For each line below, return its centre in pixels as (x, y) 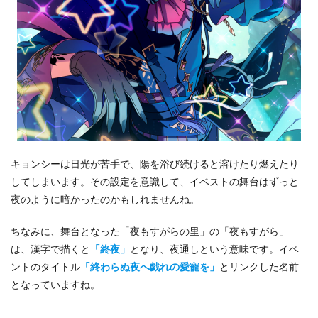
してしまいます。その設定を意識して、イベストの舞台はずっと (155, 181)
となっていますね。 (55, 284)
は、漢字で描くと (50, 249)
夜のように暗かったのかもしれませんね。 (105, 199)
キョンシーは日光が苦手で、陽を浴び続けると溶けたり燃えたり (155, 164)
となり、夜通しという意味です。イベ (214, 249)
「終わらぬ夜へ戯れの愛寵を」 (150, 267)
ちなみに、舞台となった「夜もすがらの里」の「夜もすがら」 (150, 231)
